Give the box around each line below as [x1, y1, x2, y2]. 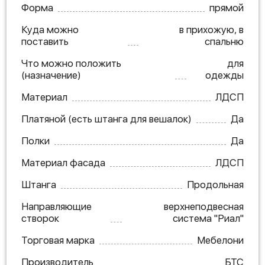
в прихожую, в [179, 24, 244, 35]
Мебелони [197, 234, 244, 246]
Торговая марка [21, 234, 95, 246]
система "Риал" [173, 212, 244, 224]
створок [21, 212, 59, 224]
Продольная [187, 179, 244, 190]
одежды [205, 69, 244, 81]
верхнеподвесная [164, 201, 244, 212]
